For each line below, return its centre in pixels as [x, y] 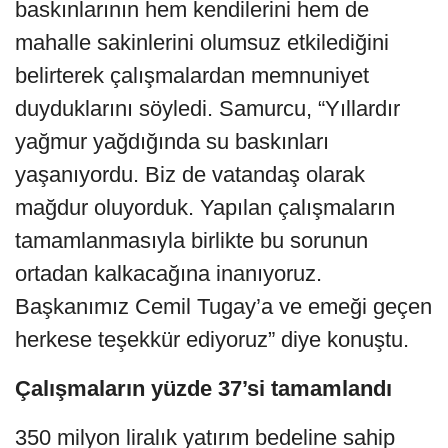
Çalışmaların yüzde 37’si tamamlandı [203, 388]
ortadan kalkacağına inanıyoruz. [168, 273]
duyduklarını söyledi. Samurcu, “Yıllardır [207, 108]
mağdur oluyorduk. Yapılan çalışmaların [205, 207]
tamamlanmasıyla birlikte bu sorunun [191, 240]
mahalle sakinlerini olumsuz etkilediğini [202, 42]
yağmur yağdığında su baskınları [172, 141]
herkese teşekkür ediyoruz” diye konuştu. [212, 339]
